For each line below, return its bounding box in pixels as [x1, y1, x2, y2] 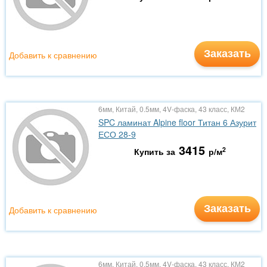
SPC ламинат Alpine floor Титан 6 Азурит [98, 116, 256, 128]
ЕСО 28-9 [98, 128, 136, 140]
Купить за [133, 145, 175, 157]
